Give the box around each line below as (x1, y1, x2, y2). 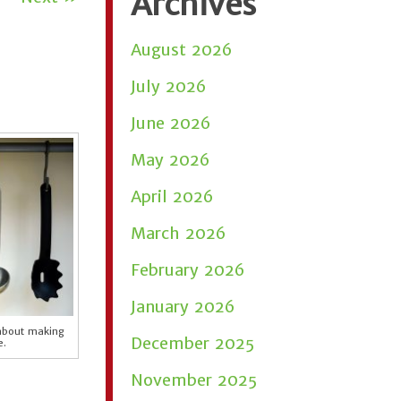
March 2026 (131, 223, 226, 243)
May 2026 (131, 149, 209, 170)
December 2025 (131, 333, 254, 354)
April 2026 (131, 186, 213, 207)
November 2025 (131, 370, 257, 390)
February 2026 (131, 260, 244, 280)
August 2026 (131, 39, 232, 60)
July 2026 (131, 76, 206, 97)
